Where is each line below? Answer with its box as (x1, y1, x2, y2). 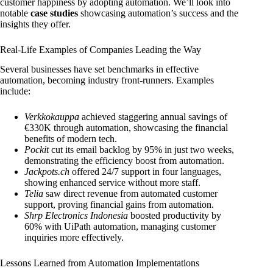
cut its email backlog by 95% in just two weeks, (49, 144, 234, 155)
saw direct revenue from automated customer (43, 188, 218, 199)
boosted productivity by (128, 210, 221, 221)
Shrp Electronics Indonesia (24, 210, 128, 221)
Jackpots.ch (24, 166, 69, 177)
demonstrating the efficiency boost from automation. (24, 155, 224, 166)
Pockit (24, 144, 49, 155)
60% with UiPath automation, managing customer (24, 221, 216, 232)
